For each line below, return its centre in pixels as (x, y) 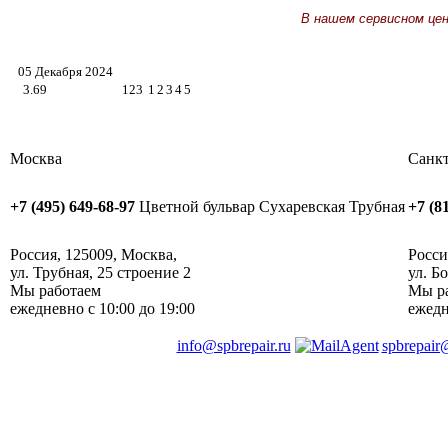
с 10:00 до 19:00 (141, 309)
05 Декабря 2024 (65, 72)
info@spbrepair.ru (233, 346)
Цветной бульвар (197, 207)
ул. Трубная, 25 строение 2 (100, 273)
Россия (33, 255)
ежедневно (47, 309)
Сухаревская (302, 207)
